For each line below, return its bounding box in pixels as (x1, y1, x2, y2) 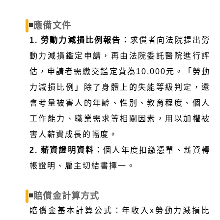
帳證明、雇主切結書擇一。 (29, 161, 136, 170)
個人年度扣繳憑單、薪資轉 (103, 145, 211, 154)
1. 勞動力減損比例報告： (29, 35, 130, 44)
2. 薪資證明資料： (29, 145, 104, 154)
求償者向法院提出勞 (130, 35, 211, 44)
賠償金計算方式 (33, 191, 100, 201)
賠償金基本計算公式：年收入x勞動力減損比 (29, 206, 210, 215)
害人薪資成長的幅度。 (29, 130, 118, 138)
